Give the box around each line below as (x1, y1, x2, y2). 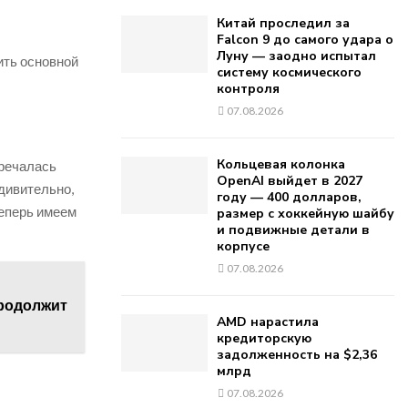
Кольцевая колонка (217, 156, 345, 173)
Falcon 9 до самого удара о (217, 31, 393, 48)
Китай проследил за (217, 15, 350, 32)
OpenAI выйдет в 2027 (217, 172, 362, 189)
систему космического (217, 64, 362, 81)
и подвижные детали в (217, 221, 370, 239)
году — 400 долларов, (217, 189, 362, 206)
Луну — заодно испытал (217, 47, 376, 65)
